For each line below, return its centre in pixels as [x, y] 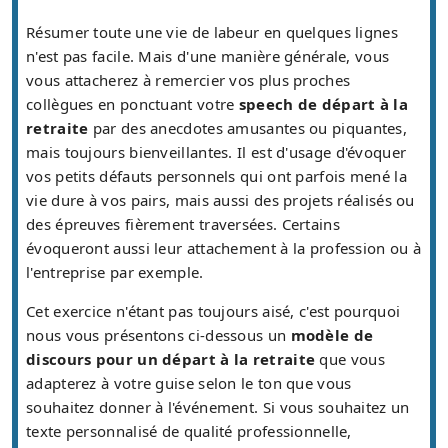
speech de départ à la [323, 104]
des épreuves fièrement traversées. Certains [183, 224]
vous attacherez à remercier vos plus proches [188, 80]
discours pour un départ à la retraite [171, 359]
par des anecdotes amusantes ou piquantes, [248, 128]
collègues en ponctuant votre [132, 104]
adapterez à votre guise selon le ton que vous [189, 383]
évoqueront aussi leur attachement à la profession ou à [224, 248]
